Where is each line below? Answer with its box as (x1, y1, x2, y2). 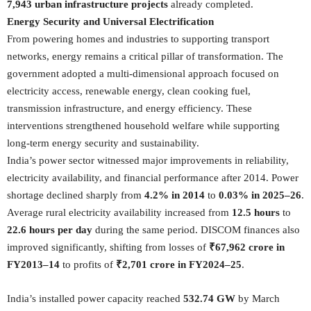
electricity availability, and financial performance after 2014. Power (7, 172, 299, 183)
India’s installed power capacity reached (7, 293, 183, 304)
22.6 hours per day (7, 224, 92, 235)
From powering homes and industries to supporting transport (7, 33, 269, 44)
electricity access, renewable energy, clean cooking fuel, (7, 85, 251, 96)
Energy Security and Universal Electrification (7, 16, 214, 27)
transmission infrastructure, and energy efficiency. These (7, 103, 252, 114)
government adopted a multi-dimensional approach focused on (7, 68, 279, 79)
